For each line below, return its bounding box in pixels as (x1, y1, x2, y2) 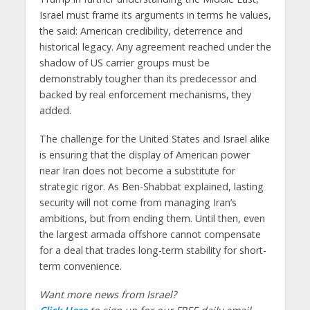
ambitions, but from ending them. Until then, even (39, 212, 265, 226)
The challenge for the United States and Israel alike (39, 132, 270, 146)
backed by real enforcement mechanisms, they (39, 88, 251, 102)
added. (39, 104, 71, 118)
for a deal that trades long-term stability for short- (39, 244, 266, 257)
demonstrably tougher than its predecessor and (39, 72, 257, 86)
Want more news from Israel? (39, 288, 176, 302)
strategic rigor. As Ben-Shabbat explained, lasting (39, 180, 264, 194)
